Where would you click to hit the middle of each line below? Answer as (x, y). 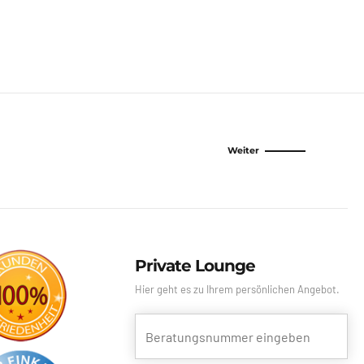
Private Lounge (195, 266)
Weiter (244, 151)
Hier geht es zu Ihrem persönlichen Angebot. (237, 290)
